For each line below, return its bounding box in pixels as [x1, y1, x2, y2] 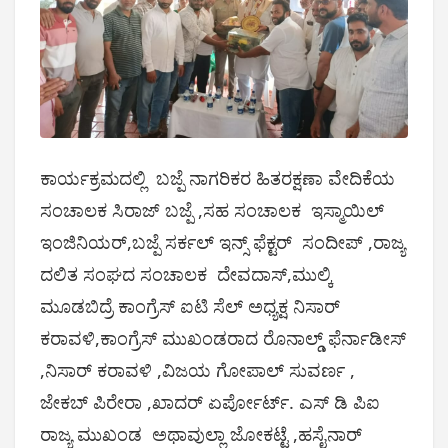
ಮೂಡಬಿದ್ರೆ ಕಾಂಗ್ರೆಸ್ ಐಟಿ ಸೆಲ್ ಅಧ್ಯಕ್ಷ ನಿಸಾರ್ [40, 294, 340, 319]
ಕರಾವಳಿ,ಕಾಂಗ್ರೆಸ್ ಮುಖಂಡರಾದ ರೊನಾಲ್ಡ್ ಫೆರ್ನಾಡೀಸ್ [40, 326, 406, 351]
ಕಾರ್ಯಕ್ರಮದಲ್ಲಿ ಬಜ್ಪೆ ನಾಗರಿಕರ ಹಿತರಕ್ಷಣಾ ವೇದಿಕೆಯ [40, 166, 395, 191]
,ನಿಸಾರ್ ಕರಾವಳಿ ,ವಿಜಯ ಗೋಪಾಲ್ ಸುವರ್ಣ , [40, 358, 355, 383]
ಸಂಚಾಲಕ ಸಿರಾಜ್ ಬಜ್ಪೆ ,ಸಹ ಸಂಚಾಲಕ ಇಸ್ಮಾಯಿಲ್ [40, 198, 384, 223]
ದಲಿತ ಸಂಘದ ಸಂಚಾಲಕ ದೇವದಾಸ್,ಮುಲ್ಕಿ [40, 262, 333, 287]
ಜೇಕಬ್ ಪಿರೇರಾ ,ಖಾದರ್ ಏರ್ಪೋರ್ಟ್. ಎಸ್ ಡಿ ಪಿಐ [40, 390, 385, 415]
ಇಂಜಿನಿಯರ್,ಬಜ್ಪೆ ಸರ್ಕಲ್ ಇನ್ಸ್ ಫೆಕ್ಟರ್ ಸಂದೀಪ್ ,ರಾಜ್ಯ [40, 230, 405, 255]
